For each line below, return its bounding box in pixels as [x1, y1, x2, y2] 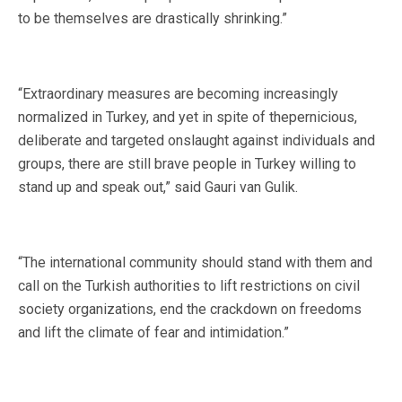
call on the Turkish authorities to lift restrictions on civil [18, 277, 360, 295]
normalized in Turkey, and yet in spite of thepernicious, [18, 109, 357, 127]
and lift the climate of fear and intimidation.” [18, 324, 289, 342]
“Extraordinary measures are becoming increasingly [18, 85, 338, 103]
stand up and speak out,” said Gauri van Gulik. [18, 179, 298, 197]
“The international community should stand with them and [18, 254, 372, 272]
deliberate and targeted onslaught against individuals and [18, 132, 375, 150]
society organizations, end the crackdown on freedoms [18, 301, 362, 319]
